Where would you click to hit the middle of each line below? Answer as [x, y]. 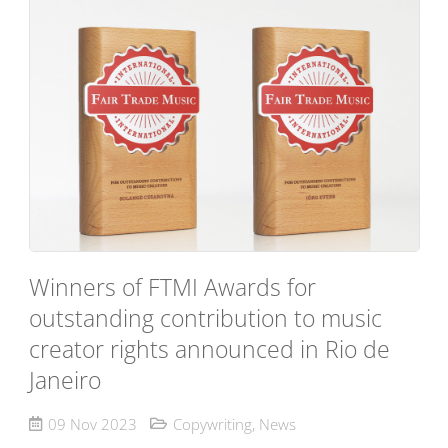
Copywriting [212, 424]
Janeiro [64, 381]
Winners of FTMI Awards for [172, 288]
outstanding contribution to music [205, 319]
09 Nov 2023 [92, 424]
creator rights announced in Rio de [209, 350]
